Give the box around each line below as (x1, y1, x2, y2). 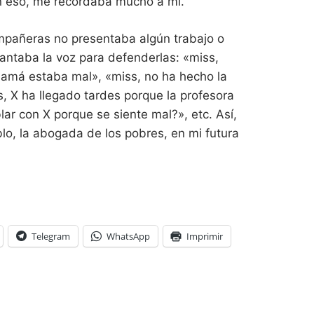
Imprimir (186, 230, 223, 243)
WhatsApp (107, 230, 150, 243)
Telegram (32, 230, 70, 243)
